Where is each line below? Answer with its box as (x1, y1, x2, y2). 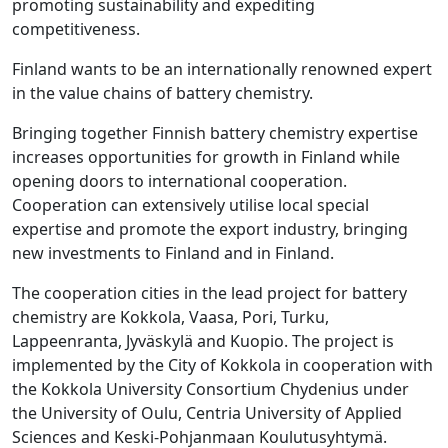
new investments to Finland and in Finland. (12, 242, 334, 264)
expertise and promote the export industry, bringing (12, 218, 408, 240)
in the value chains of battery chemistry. (12, 82, 313, 104)
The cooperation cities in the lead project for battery (12, 282, 407, 304)
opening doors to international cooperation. (12, 170, 347, 192)
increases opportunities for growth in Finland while (12, 146, 400, 168)
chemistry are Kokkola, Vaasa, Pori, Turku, (12, 306, 329, 328)
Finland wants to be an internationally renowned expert (12, 58, 432, 80)
